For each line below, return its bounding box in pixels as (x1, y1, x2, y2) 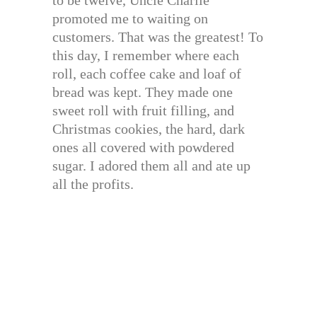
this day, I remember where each (52, 47, 239, 64)
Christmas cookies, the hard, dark (52, 121, 245, 137)
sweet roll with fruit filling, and (52, 103, 234, 119)
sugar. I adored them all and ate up (52, 158, 250, 174)
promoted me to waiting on (52, 11, 208, 27)
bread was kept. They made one (52, 84, 233, 100)
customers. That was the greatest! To (52, 29, 263, 45)
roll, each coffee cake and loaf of (52, 66, 241, 82)
